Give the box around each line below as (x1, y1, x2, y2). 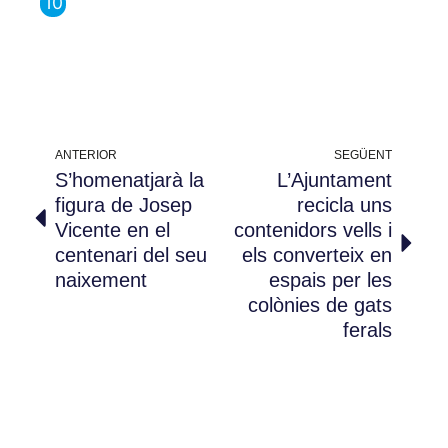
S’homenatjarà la (55, 169, 204, 192)
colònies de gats (248, 294, 392, 317)
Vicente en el (55, 219, 170, 242)
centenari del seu (55, 244, 207, 267)
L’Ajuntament (277, 169, 392, 192)
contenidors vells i (234, 219, 392, 242)
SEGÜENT (334, 148, 392, 163)
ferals (343, 319, 392, 342)
